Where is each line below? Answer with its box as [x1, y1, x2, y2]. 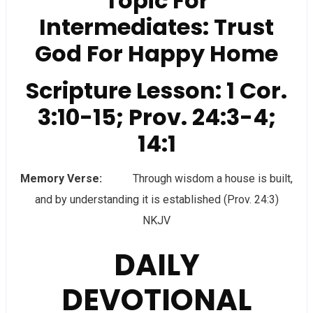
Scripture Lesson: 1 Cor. [26, 75, 287, 106]
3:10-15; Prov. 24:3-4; [37, 101, 276, 133]
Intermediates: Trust [39, 11, 274, 43]
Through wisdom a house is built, [102, 172, 293, 185]
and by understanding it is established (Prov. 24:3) [34, 193, 279, 206]
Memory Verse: [20, 172, 102, 185]
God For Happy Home [35, 38, 278, 69]
